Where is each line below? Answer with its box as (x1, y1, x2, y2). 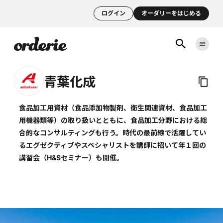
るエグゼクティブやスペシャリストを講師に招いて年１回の (19, 141, 206, 149)
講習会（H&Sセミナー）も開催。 (19, 153, 123, 162)
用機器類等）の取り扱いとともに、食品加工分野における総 (19, 116, 207, 124)
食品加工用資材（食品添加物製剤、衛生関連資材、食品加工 (19, 104, 207, 112)
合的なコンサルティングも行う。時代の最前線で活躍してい (19, 128, 206, 137)
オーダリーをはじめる (141, 9, 201, 17)
